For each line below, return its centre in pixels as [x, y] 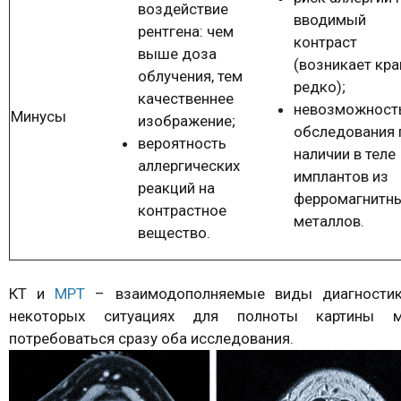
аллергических [189, 166]
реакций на [176, 188]
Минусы [38, 117]
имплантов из [341, 177]
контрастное [182, 211]
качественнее [186, 99]
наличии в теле [345, 154]
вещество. [174, 233]
